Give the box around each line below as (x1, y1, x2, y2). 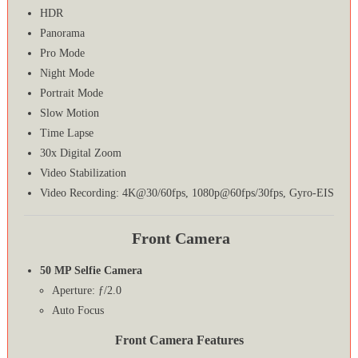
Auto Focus (51, 304, 104, 317)
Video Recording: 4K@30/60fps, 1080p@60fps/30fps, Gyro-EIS (39, 187, 334, 200)
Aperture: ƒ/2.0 (51, 284, 121, 297)
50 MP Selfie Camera (39, 265, 142, 277)
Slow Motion (39, 107, 99, 120)
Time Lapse (39, 127, 93, 140)
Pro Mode (39, 47, 85, 60)
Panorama (39, 27, 85, 40)
